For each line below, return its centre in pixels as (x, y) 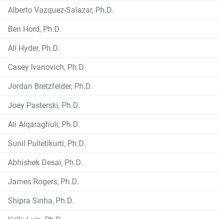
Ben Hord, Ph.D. (35, 29)
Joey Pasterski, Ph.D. (44, 105)
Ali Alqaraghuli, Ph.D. (44, 124)
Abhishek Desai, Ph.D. (45, 162)
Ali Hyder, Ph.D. (34, 48)
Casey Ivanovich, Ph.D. (47, 67)
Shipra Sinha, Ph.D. (41, 200)
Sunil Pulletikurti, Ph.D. (47, 143)
